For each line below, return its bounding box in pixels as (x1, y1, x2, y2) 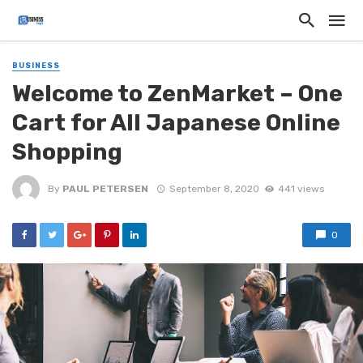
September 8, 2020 (169, 182, 259, 194)
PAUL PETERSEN (62, 182, 148, 194)
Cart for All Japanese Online (12, 109, 340, 137)
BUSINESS (12, 62, 60, 70)
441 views (277, 182, 324, 194)
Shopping (12, 138, 122, 166)
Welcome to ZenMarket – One (12, 79, 343, 108)
